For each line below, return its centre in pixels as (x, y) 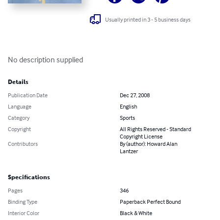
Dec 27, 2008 (135, 95)
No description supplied (45, 60)
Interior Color (24, 213)
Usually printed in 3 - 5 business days (148, 19)
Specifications (29, 178)
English (128, 107)
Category (19, 118)
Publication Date (28, 95)
